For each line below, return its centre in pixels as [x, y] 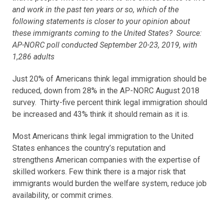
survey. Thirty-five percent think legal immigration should [110, 103]
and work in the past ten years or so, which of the [96, 10]
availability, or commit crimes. [63, 195]
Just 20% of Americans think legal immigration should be [110, 79]
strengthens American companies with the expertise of [106, 160]
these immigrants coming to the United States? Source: [107, 33]
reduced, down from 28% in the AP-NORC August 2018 [106, 91]
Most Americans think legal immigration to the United [103, 137]
